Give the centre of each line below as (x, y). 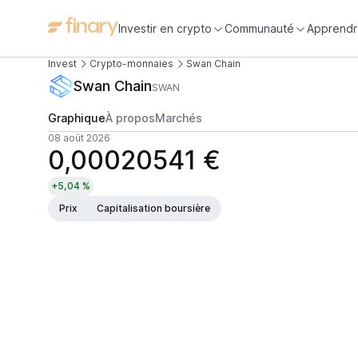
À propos (130, 118)
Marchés (179, 118)
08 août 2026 (79, 138)
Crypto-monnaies (131, 64)
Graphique (77, 118)
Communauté (259, 28)
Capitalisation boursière (153, 208)
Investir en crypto (165, 28)
